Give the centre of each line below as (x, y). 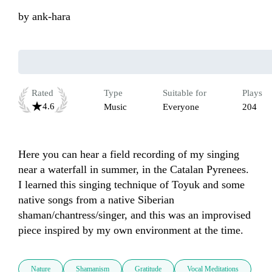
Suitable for (185, 93)
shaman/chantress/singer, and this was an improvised (134, 215)
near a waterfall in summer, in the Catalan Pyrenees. (134, 170)
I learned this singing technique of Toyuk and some (131, 185)
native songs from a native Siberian (96, 200)
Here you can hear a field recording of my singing (129, 155)
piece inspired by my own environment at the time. (131, 230)
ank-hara (51, 17)
